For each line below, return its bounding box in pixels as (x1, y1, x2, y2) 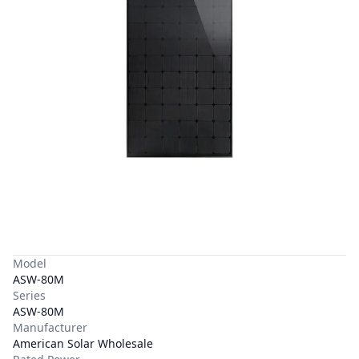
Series (13, 288, 46, 303)
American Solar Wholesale (13, 336, 153, 351)
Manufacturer (13, 320, 87, 335)
